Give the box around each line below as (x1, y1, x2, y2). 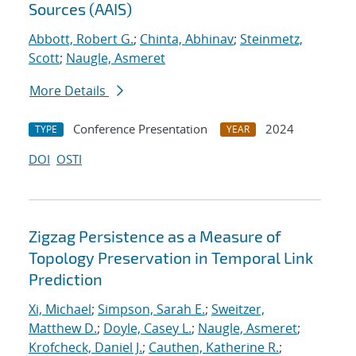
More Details (29, 82, 109, 100)
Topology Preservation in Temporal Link (29, 248, 313, 268)
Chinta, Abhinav (140, 30, 234, 48)
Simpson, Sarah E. (98, 300, 205, 319)
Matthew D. (29, 319, 97, 338)
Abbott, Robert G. (29, 30, 133, 48)
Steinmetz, (240, 30, 303, 48)
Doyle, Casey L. (103, 319, 192, 338)
